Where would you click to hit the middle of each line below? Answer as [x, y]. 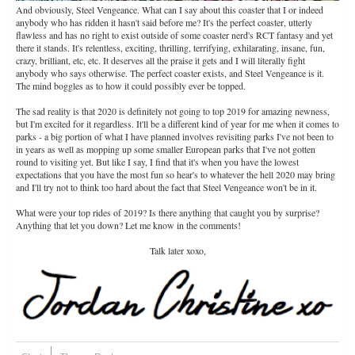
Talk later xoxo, [177, 250]
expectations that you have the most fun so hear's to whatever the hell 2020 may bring [176, 174]
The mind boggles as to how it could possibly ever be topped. [131, 85]
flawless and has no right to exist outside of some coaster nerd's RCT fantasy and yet [174, 34]
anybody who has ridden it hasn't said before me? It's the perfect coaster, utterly [164, 22]
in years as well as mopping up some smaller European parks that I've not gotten [166, 149]
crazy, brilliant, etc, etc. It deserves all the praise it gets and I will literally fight [160, 60]
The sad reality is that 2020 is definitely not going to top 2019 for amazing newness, [173, 111]
